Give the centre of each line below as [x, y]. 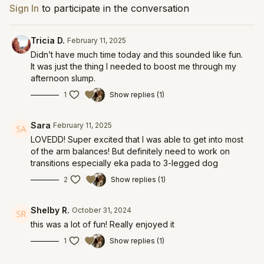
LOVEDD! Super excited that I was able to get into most [137, 139]
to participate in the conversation [114, 8]
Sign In [24, 8]
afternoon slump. [63, 78]
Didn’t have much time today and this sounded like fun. [137, 55]
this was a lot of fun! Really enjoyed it [103, 224]
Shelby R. [50, 210]
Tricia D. [48, 40]
